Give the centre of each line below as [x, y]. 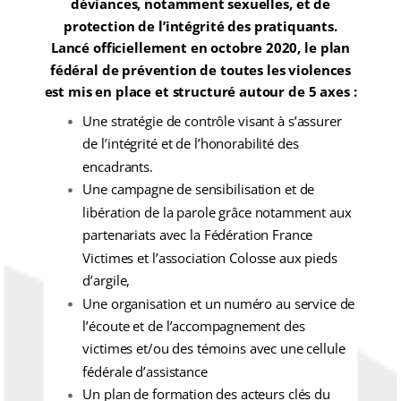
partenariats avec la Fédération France [198, 235]
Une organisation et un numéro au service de [219, 303]
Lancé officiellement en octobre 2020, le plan [200, 48]
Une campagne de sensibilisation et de [199, 189]
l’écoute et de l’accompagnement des [194, 326]
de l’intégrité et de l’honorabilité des [191, 144]
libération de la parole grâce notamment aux [217, 213]
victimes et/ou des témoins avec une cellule [214, 349]
